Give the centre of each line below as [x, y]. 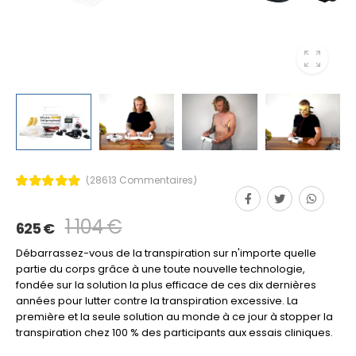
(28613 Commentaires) [141, 180]
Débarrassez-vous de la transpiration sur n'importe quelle [166, 253]
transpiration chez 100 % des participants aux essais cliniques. [174, 332]
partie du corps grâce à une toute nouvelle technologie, [161, 269]
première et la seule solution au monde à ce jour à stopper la [174, 316]
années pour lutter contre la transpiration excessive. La [157, 300]
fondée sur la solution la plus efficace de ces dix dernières [166, 284]
